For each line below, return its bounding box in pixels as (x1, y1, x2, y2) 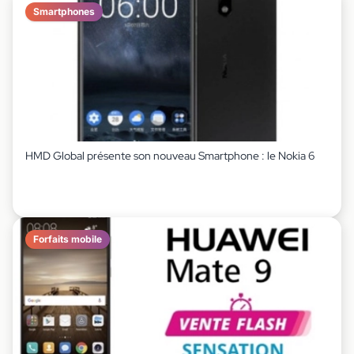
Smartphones (33, 6, 95, 17)
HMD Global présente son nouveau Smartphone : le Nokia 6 (25, 149, 314, 163)
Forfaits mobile (33, 233, 102, 245)
